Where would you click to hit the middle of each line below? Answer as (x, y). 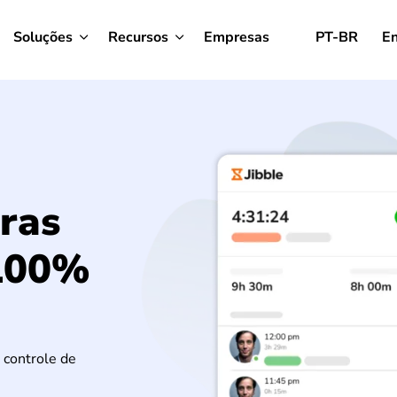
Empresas (237, 37)
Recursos (138, 37)
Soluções (43, 37)
